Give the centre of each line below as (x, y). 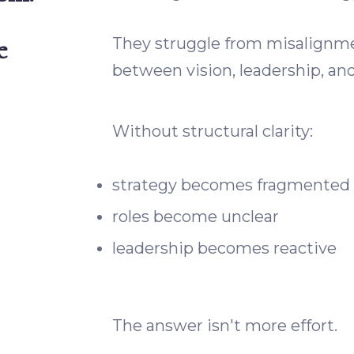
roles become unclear (195, 217)
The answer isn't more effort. (224, 326)
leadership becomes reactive (224, 248)
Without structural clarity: (212, 131)
